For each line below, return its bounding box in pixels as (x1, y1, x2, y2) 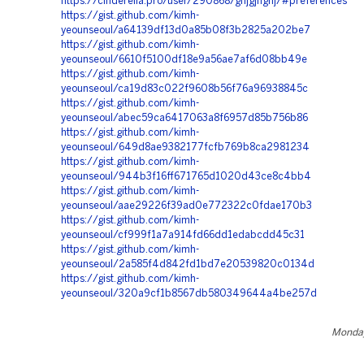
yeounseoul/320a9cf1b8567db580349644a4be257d (61, 289, 317, 298)
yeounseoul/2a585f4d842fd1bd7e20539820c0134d (61, 260, 314, 269)
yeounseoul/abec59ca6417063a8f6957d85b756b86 (61, 114, 308, 123)
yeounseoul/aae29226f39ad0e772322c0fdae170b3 (61, 201, 312, 210)
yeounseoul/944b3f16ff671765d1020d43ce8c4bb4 (61, 172, 311, 181)
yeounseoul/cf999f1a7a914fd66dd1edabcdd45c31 (61, 231, 305, 240)
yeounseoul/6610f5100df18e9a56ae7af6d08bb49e (61, 55, 307, 64)
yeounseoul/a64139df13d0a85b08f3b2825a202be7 (61, 26, 310, 35)
